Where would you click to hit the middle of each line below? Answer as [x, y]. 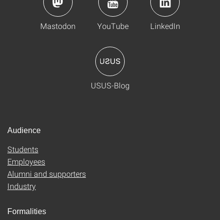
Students [23, 149]
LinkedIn [165, 26]
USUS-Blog [110, 85]
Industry [22, 186]
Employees [26, 162]
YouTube [113, 26]
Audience [24, 131]
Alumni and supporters [47, 174]
